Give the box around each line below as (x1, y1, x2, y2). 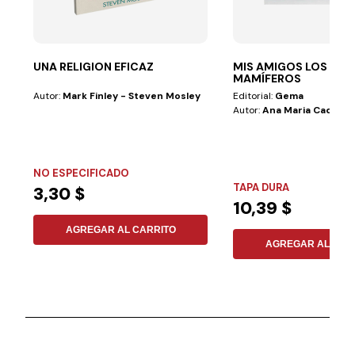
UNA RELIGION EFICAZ (33, 59, 155, 74)
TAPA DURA (233, 180, 290, 194)
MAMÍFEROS (233, 71, 302, 86)
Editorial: (233, 89, 276, 102)
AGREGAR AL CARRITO (65, 223, 176, 235)
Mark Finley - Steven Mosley (63, 89, 201, 102)
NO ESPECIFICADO (33, 166, 130, 180)
